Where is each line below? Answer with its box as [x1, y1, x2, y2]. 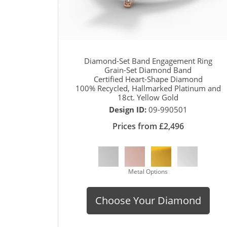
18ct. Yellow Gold [118, 92, 178, 102]
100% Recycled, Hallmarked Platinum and [75, 83, 221, 93]
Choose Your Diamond [95, 193, 201, 207]
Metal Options [128, 167, 168, 176]
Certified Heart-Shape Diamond [93, 73, 203, 84]
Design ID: [108, 104, 148, 115]
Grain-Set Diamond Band [104, 64, 192, 75]
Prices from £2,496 [112, 120, 184, 132]
